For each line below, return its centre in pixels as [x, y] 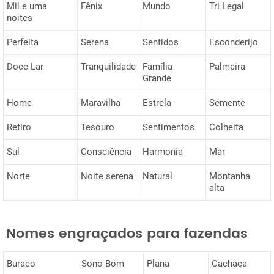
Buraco [21, 263]
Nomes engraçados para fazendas [127, 234]
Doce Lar [25, 67]
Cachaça [229, 263]
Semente [227, 103]
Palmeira [227, 67]
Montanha [230, 176]
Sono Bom [103, 263]
